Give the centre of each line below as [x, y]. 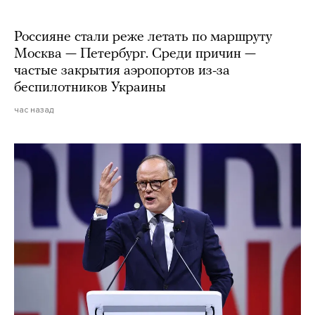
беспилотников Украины [90, 88]
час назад [34, 110]
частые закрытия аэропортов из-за [122, 71]
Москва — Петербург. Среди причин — [135, 54]
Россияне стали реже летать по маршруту [143, 38]
